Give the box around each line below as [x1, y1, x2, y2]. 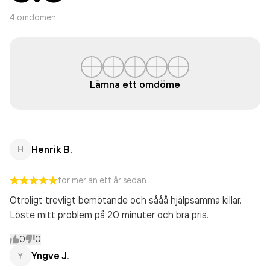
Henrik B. [31, 143, 72, 155]
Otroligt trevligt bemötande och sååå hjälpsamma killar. [10, 194, 242, 206]
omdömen [15, 12, 56, 22]
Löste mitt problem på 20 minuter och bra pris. [10, 209, 209, 221]
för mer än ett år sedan [58, 175, 146, 185]
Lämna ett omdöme [90, 78, 180, 90]
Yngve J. [31, 250, 69, 262]
